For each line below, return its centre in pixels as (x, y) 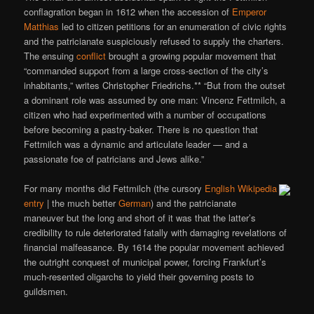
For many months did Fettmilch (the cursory (115, 188)
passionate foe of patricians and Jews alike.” (114, 158)
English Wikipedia (241, 188)
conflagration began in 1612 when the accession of (128, 11)
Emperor (250, 11)
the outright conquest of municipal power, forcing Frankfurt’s (145, 261)
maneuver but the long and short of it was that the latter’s (140, 217)
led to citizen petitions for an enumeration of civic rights (173, 26)
